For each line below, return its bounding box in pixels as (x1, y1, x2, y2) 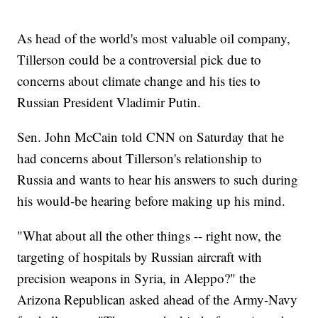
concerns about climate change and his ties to (17, 72, 261, 90)
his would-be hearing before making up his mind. (17, 192, 286, 210)
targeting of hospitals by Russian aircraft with (17, 248, 263, 266)
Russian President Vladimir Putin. (17, 93, 202, 111)
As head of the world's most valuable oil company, (17, 29, 291, 48)
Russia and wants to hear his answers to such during (17, 170, 299, 189)
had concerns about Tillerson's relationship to (17, 149, 263, 168)
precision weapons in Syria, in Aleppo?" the (17, 269, 256, 287)
